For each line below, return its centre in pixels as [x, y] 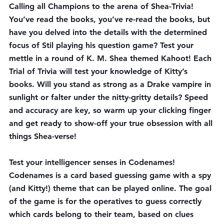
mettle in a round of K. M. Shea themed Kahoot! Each [111, 58]
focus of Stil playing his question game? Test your [102, 45]
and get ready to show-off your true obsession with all [112, 123]
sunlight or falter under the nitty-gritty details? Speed [110, 97]
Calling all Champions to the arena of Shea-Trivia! [102, 6]
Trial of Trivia [33, 71]
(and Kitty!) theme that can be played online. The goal [111, 188]
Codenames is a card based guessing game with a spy [111, 175]
